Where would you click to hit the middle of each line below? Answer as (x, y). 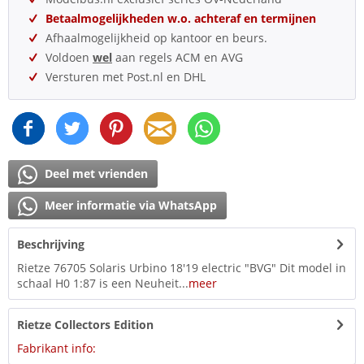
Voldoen (69, 57)
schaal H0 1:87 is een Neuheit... (103, 283)
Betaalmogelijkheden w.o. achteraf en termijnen (181, 18)
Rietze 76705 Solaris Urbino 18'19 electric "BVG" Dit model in (182, 268)
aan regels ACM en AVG (178, 57)
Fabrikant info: (56, 348)
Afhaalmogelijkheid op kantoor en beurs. (156, 38)
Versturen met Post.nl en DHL (126, 77)
